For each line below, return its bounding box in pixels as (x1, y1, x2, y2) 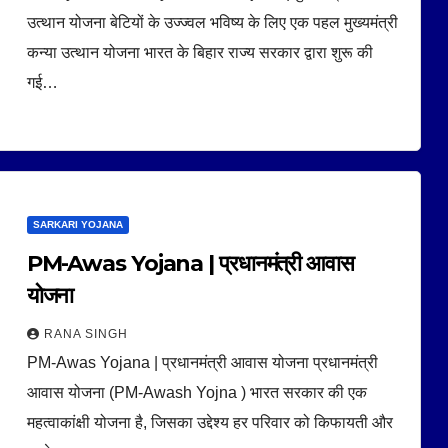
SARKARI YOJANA (32, 218, 123, 230)
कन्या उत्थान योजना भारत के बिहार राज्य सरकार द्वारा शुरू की (26, 43, 373, 61)
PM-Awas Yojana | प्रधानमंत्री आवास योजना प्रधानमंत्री (26, 353, 378, 371)
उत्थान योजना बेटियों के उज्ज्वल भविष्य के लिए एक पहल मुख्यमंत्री (26, 13, 398, 31)
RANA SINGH (43, 326, 128, 341)
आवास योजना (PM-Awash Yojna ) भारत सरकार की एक (26, 383, 367, 401)
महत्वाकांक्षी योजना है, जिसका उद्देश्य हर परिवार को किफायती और (26, 413, 393, 431)
